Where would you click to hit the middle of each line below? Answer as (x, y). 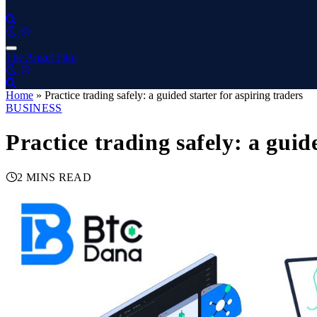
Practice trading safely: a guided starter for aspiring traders (174, 95)
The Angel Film (41, 57)
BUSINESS (34, 108)
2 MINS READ (54, 177)
